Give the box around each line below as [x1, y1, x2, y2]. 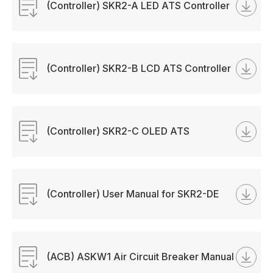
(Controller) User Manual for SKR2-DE [46, 188, 220, 200]
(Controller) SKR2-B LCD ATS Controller [46, 62, 232, 74]
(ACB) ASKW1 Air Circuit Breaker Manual [46, 250, 235, 263]
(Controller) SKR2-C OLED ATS [46, 125, 190, 137]
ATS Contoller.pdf [46, 214, 129, 226]
